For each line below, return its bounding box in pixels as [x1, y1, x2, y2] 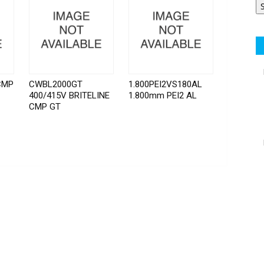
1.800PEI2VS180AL [128, 79, 203, 90]
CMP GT [29, 101, 61, 113]
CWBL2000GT [29, 79, 83, 90]
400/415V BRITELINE [29, 90, 110, 101]
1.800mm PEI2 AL [128, 90, 197, 101]
